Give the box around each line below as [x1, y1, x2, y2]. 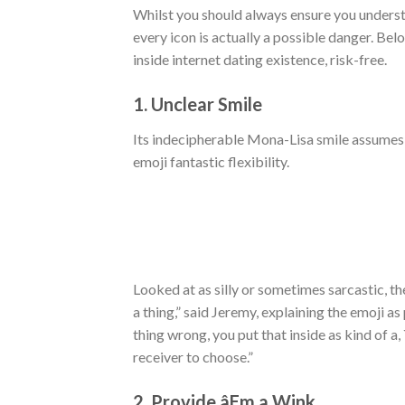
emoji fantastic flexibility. [133, 152, 289, 170]
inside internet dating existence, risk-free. [133, 50, 387, 68]
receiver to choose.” [133, 348, 253, 366]
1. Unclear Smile [133, 92, 262, 115]
